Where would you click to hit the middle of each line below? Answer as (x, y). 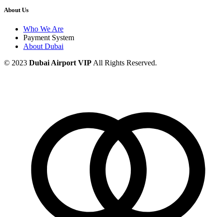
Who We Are (43, 29)
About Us (16, 10)
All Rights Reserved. (124, 62)
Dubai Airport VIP (60, 62)
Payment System (49, 37)
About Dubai (43, 46)
